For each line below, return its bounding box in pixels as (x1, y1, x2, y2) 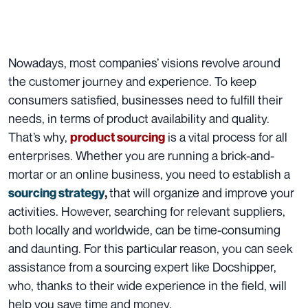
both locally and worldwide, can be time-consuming (8, 221, 280, 237)
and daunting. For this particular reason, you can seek (8, 240, 293, 256)
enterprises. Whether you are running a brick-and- (8, 147, 274, 163)
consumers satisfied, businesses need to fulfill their (8, 91, 283, 107)
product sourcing (70, 129, 165, 144)
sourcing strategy (8, 185, 104, 200)
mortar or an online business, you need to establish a (8, 166, 290, 181)
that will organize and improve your (109, 184, 294, 200)
